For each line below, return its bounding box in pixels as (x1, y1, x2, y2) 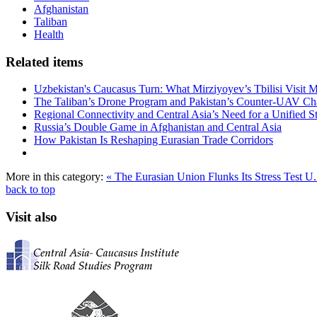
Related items (6, 54, 83, 69)
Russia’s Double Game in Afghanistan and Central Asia (34, 121, 282, 134)
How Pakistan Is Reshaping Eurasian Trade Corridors (34, 134, 273, 146)
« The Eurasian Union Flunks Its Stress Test (106, 171, 305, 183)
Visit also (6, 209, 57, 224)
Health (34, 28, 64, 40)
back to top (6, 183, 55, 196)
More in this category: (6, 171, 103, 183)
